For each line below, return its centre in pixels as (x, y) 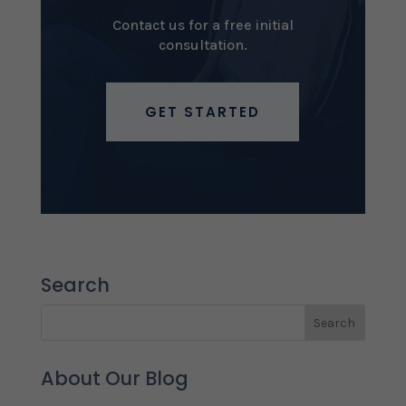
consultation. (203, 45)
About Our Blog (114, 378)
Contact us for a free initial (203, 25)
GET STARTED (203, 112)
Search (75, 285)
